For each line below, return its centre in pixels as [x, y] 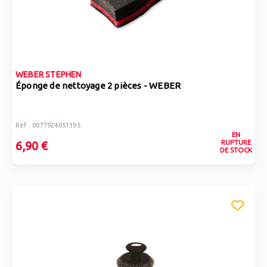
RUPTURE [236, 142]
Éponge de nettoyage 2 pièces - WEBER [98, 86]
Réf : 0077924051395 [48, 125]
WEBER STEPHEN [49, 74]
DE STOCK [236, 150]
